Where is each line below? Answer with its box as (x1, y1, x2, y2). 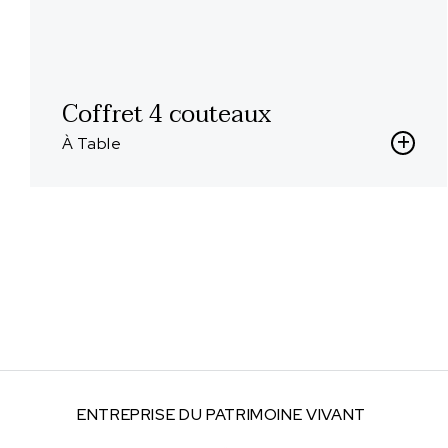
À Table (62, 133, 122, 154)
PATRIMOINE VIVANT (205, 404, 366, 425)
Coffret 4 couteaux (62, 94, 271, 135)
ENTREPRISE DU (77, 404, 206, 425)
